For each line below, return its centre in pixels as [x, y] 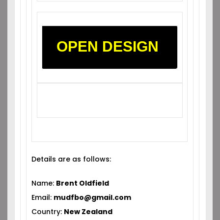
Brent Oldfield [83, 183]
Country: [48, 212]
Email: [43, 197]
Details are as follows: [71, 159]
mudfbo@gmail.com [93, 197]
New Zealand [88, 212]
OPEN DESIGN [108, 46]
